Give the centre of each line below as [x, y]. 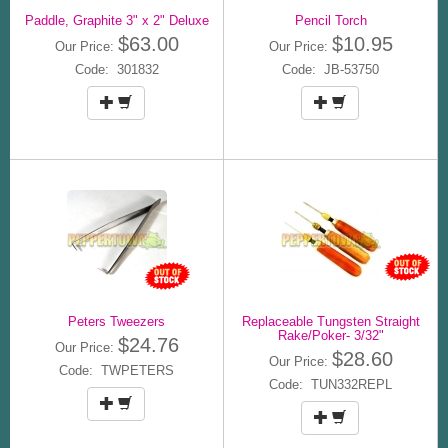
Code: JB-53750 [330, 69]
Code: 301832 [116, 69]
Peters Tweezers [116, 321]
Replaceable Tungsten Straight [330, 321]
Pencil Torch [330, 20]
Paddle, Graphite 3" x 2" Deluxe [116, 20]
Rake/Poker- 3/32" [330, 335]
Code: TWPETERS [116, 370]
